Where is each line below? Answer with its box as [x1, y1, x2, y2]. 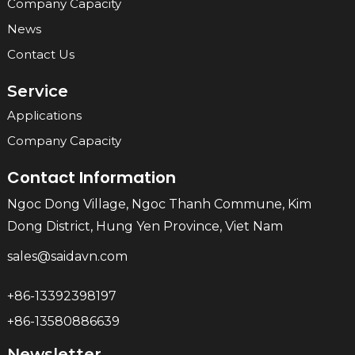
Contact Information [6, 166, 176, 189]
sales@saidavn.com [6, 249, 131, 265]
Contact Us [6, 47, 74, 63]
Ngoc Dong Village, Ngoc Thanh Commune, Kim [6, 197, 311, 212]
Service [6, 82, 68, 101]
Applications [6, 108, 82, 124]
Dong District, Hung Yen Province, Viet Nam [6, 219, 283, 235]
